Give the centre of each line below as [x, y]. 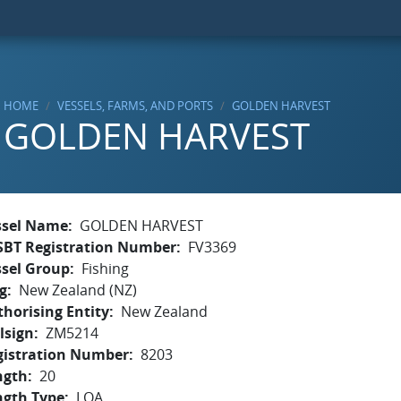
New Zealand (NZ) [78, 290]
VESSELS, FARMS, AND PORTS [135, 106]
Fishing [105, 269]
